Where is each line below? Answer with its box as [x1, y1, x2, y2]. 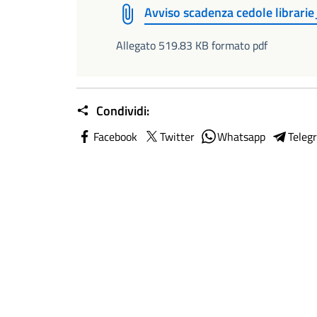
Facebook [93, 128, 137, 145]
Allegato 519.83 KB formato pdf [116, 37, 267, 54]
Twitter [160, 128, 195, 145]
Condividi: [93, 101, 149, 120]
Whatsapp [217, 128, 265, 145]
